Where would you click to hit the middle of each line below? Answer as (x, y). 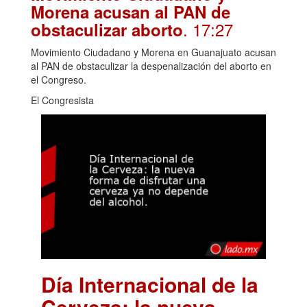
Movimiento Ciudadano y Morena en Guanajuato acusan (153, 52)
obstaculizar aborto (107, 30)
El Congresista (62, 100)
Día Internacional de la (150, 284)
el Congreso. (59, 80)
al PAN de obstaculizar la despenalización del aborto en (151, 66)
